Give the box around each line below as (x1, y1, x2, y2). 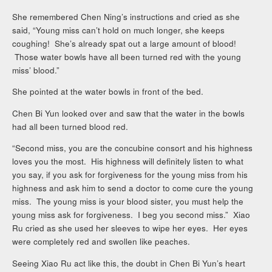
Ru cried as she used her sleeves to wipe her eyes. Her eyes (12, 222, 248, 234)
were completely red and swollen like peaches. (12, 236, 191, 248)
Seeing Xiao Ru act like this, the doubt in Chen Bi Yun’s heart (12, 257, 246, 269)
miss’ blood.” (12, 64, 60, 76)
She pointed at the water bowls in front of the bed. (12, 86, 204, 98)
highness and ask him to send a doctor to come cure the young (12, 182, 254, 194)
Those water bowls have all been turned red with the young (12, 50, 242, 63)
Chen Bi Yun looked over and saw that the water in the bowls (12, 107, 245, 119)
